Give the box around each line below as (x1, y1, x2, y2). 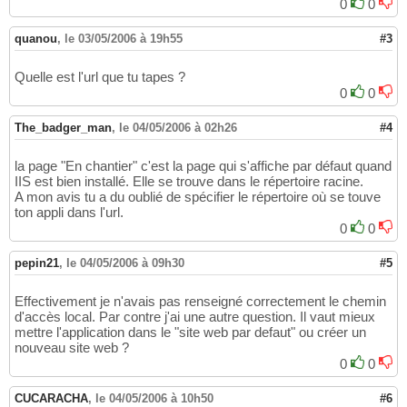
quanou (15, 32, 57, 46)
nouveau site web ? (15, 340, 129, 356)
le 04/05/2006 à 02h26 (119, 121, 237, 135)
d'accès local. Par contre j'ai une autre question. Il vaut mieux (15, 309, 375, 325)
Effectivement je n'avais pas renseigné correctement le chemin (15, 293, 386, 310)
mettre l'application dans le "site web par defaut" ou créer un (15, 324, 366, 341)
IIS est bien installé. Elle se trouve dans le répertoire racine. (15, 174, 363, 190)
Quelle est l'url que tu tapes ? (15, 69, 185, 85)
